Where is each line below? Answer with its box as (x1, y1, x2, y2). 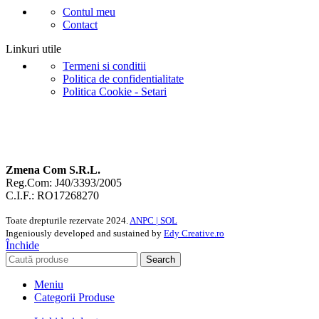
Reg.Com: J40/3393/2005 (6, 177, 122, 189)
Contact (63, 19, 98, 31)
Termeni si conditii (63, 60, 146, 73)
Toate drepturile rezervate (6, 215, 106, 226)
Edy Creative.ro (164, 228, 224, 239)
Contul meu (63, 6, 115, 19)
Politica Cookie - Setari (63, 85, 167, 98)
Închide (6, 239, 39, 252)
